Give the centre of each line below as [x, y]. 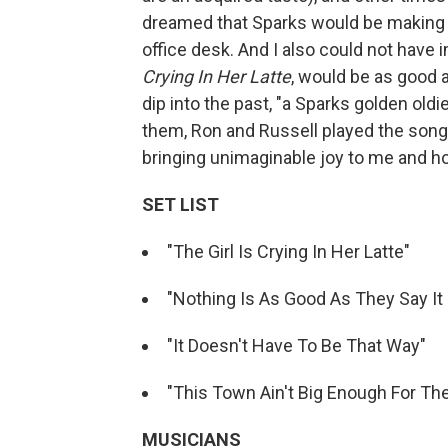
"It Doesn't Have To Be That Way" [296, 345]
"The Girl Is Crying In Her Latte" [288, 251]
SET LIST [180, 204]
